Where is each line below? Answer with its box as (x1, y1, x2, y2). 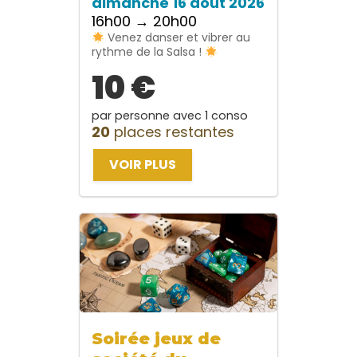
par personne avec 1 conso (92, 108, 248, 124)
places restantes (110, 122, 234, 143)
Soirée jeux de (92, 329, 221, 349)
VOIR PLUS (109, 155, 176, 175)
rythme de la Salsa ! (92, 44, 205, 61)
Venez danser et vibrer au (104, 29, 250, 46)
